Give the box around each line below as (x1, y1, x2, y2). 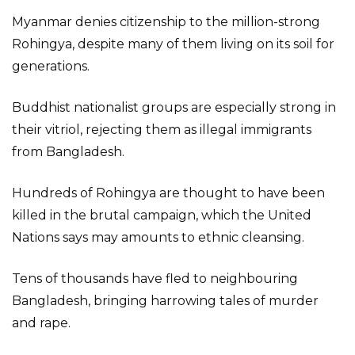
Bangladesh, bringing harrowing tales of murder (12, 293, 319, 308)
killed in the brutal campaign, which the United (12, 208, 311, 223)
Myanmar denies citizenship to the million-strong (12, 14, 320, 29)
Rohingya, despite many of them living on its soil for (12, 36, 334, 52)
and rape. (12, 315, 71, 330)
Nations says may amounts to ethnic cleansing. (12, 230, 304, 245)
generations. (12, 59, 90, 74)
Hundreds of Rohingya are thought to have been (12, 185, 325, 200)
